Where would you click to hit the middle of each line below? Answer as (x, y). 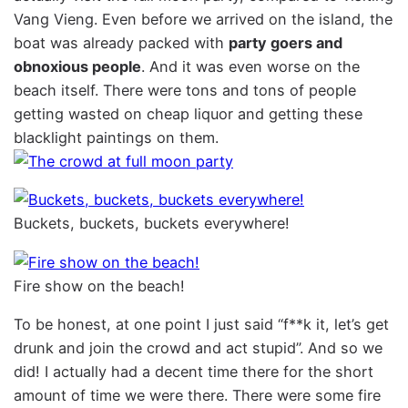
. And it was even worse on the (251, 67)
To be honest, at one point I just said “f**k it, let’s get (202, 324)
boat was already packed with (122, 43)
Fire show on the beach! (100, 286)
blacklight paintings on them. (117, 138)
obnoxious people (78, 67)
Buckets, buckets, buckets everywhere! (152, 224)
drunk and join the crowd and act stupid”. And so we (199, 347)
